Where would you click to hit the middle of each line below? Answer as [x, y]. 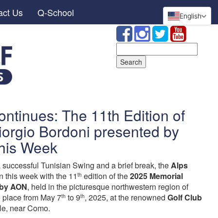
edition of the [106, 176]
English [191, 16]
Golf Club [185, 197]
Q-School [55, 12]
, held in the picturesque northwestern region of [108, 187]
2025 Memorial [156, 176]
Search [127, 47]
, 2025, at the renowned [126, 197]
